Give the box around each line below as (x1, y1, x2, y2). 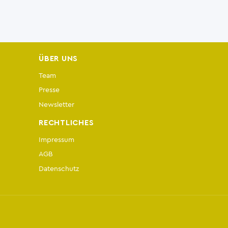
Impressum (39, 135, 74, 144)
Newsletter (39, 100, 74, 108)
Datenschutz (39, 165, 79, 173)
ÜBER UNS (39, 54, 78, 63)
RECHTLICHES (39, 119, 94, 127)
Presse (39, 86, 60, 94)
